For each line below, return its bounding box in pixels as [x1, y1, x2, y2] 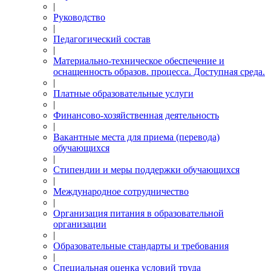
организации [53, 219, 106, 229]
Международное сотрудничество [53, 186, 189, 197]
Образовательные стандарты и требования [53, 241, 229, 251]
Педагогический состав [53, 34, 151, 44]
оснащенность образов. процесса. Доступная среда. [53, 67, 265, 77]
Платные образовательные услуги [53, 88, 194, 99]
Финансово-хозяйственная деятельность [53, 110, 219, 120]
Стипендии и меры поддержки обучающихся [53, 165, 240, 175]
